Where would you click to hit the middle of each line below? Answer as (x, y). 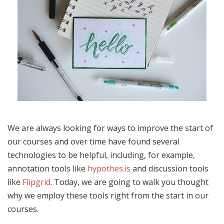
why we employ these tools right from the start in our (108, 195)
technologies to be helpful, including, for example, (101, 155)
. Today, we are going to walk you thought (129, 182)
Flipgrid (36, 182)
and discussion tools (169, 168)
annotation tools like (47, 168)
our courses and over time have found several (93, 141)
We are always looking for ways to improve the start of (110, 128)
